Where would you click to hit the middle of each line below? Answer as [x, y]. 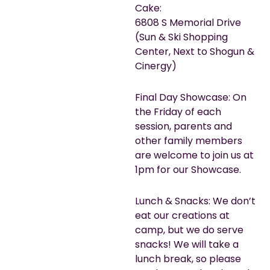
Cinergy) [156, 66]
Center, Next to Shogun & [195, 51]
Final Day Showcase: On [191, 97]
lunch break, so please [188, 259]
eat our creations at [182, 215]
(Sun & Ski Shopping [181, 37]
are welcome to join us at [194, 155]
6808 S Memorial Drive [188, 22]
